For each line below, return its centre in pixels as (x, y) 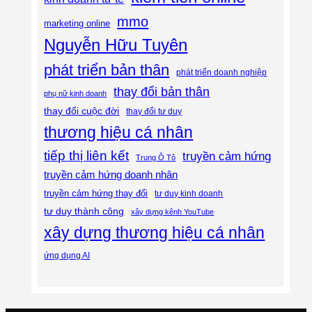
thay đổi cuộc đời (82, 111)
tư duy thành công (84, 211)
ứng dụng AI (67, 256)
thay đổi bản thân (162, 92)
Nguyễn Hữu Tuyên (116, 46)
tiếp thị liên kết (87, 156)
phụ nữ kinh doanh (76, 94)
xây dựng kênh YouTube (173, 212)
